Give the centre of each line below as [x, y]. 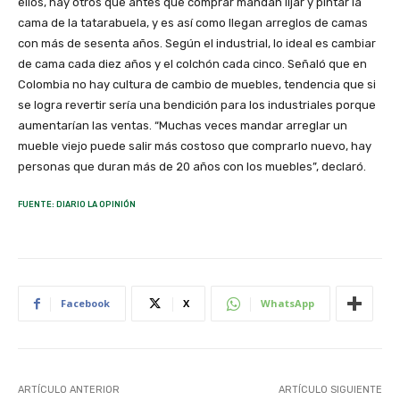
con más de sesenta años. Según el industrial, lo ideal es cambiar [197, 44]
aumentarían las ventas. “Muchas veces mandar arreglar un [183, 126]
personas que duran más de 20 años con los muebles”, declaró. [192, 167]
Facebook [85, 304]
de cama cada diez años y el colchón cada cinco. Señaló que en [192, 64]
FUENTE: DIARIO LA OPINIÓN [77, 205]
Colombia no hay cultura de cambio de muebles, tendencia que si [197, 85]
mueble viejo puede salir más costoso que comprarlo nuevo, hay [195, 146]
